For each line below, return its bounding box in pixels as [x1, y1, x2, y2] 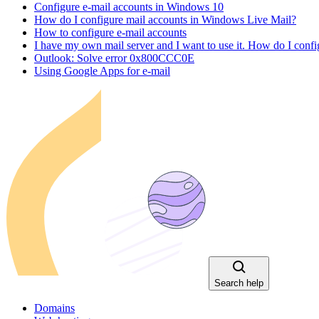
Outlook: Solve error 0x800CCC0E [34, 52, 194, 65]
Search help [214, 278, 263, 289]
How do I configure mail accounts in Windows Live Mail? [34, 14, 296, 26]
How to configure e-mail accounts [34, 26, 187, 39]
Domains [34, 302, 75, 315]
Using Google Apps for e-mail [34, 65, 170, 78]
